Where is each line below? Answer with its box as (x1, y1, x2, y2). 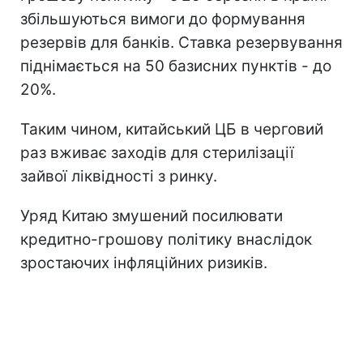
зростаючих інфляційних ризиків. (20, 253, 267, 272)
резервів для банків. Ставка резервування (20, 32, 343, 52)
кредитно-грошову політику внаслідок (20, 229, 312, 249)
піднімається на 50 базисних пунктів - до (20, 56, 331, 75)
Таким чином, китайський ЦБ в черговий (20, 119, 323, 139)
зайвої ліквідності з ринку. (20, 166, 217, 186)
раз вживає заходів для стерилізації (20, 143, 294, 162)
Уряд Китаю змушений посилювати (20, 206, 283, 225)
